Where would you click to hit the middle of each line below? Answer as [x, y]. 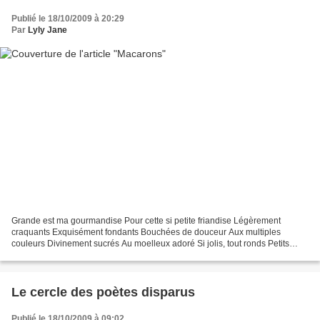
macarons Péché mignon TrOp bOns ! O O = [96, 255]
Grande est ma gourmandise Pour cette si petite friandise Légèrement [146, 221]
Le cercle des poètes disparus [103, 292]
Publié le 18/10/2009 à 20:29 [68, 18]
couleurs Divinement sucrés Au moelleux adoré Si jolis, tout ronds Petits [150, 244]
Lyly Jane [47, 30]
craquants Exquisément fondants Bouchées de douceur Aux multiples [146, 232]
